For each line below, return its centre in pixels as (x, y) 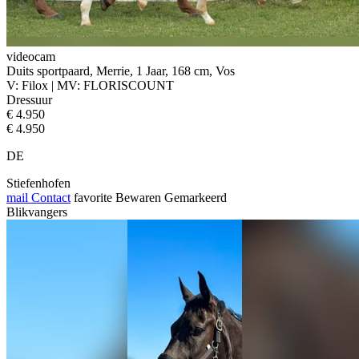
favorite (93, 197)
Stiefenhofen (38, 183)
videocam (31, 56)
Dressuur (29, 99)
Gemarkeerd (196, 197)
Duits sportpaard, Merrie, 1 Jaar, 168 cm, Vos (121, 71)
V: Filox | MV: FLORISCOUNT (90, 85)
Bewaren (138, 197)
